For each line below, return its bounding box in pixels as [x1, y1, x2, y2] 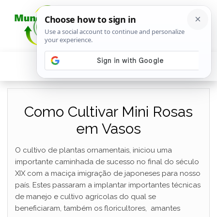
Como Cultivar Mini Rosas [24, 103, 193, 120]
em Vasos [76, 120, 141, 137]
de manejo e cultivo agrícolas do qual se [15, 192, 156, 201]
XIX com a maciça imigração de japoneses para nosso [15, 169, 201, 178]
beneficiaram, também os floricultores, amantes [15, 204, 180, 213]
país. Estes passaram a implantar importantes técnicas [15, 181, 201, 189]
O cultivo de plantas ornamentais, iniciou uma [15, 146, 172, 155]
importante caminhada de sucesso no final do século [15, 157, 199, 166]
